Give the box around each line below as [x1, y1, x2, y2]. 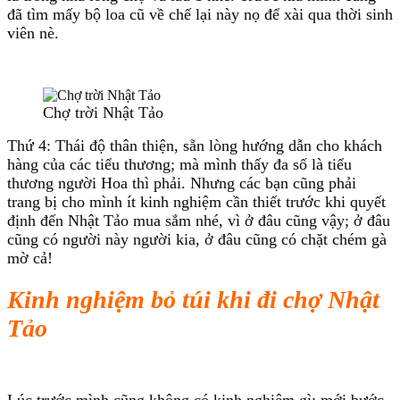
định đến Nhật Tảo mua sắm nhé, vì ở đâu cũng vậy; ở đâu [7, 212, 390, 230]
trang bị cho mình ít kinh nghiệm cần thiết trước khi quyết [7, 193, 386, 212]
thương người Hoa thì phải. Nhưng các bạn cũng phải [7, 174, 356, 193]
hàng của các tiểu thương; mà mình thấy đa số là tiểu [7, 155, 352, 174]
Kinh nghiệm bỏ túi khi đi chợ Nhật [7, 286, 379, 314]
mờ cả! [7, 249, 53, 268]
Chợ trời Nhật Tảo [43, 104, 163, 122]
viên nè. [7, 24, 59, 43]
